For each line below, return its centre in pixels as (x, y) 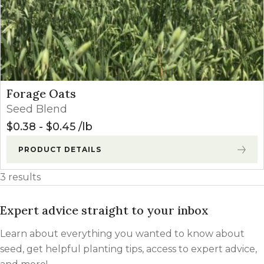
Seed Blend (37, 109)
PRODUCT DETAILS (60, 150)
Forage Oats (41, 94)
